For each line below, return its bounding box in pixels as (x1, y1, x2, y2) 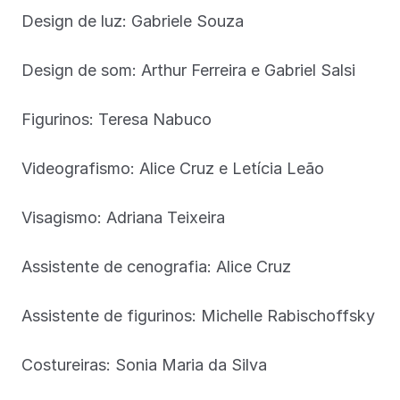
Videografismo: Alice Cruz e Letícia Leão (21, 158, 324, 178)
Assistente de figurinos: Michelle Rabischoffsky (21, 305, 375, 325)
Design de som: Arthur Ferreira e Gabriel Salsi (21, 60, 355, 79)
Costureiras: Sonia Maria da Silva (21, 354, 267, 374)
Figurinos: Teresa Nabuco (21, 109, 212, 129)
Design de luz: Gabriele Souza (21, 11, 244, 30)
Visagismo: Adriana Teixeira (21, 207, 225, 227)
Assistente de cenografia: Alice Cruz (21, 256, 291, 276)
